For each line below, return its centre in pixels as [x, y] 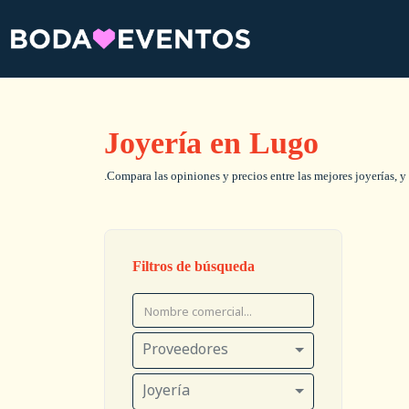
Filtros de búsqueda [194, 266]
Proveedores [185, 349]
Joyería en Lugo [211, 143]
